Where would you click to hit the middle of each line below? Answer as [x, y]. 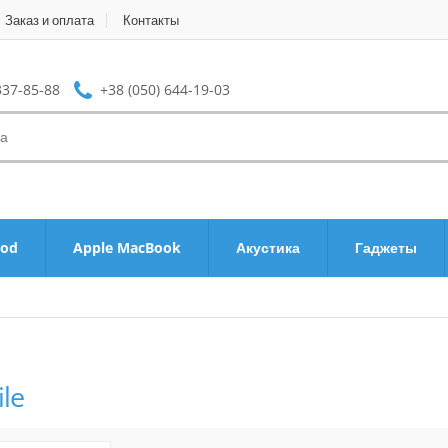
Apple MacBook [127, 247]
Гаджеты [386, 247]
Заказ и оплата [49, 20]
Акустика [268, 247]
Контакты [151, 20]
